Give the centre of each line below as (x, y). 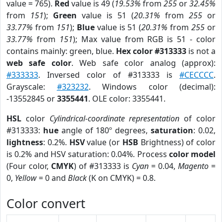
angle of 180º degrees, (105, 130)
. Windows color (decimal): (152, 87)
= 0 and (52, 178)
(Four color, (29, 166)
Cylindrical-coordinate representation (114, 118)
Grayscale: (32, 87)
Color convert (46, 203)
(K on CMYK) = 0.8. (121, 178)
